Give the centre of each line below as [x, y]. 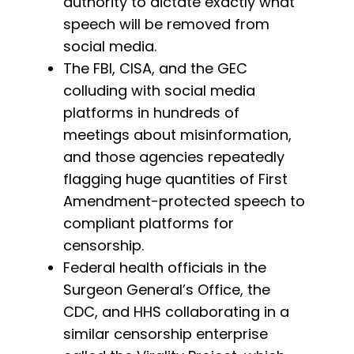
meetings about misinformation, [177, 135]
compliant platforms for [149, 224]
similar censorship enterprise [166, 334]
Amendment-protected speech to [184, 201]
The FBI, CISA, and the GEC [155, 69]
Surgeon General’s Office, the [167, 290]
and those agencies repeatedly [174, 157]
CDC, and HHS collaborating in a [176, 312]
